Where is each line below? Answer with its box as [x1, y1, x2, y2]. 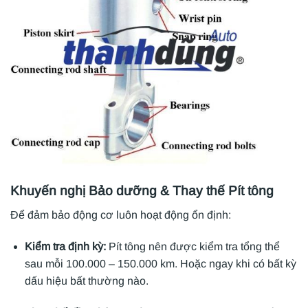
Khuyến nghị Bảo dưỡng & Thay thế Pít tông [10, 184, 274, 199]
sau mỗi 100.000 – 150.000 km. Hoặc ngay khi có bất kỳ [24, 257, 296, 269]
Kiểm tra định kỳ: [24, 240, 109, 252]
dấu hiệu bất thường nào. [24, 274, 148, 287]
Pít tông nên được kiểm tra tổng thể [108, 240, 280, 252]
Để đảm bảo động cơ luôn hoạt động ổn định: [10, 208, 231, 221]
